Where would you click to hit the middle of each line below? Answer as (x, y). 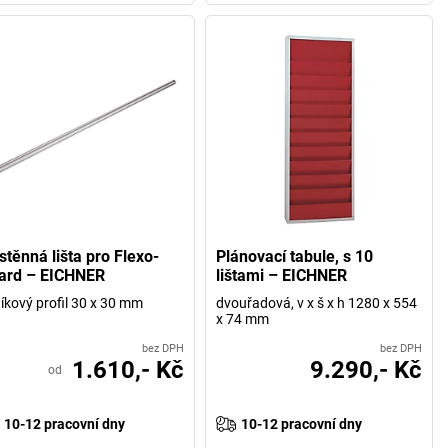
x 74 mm (243, 318)
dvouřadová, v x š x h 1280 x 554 (317, 302)
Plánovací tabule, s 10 (295, 256)
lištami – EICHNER (282, 275)
